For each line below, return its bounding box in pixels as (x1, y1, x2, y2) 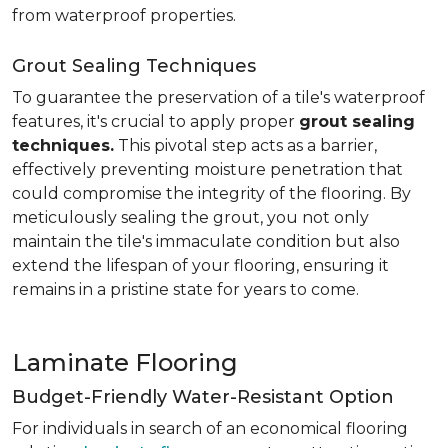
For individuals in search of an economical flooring (12, 419, 408, 438)
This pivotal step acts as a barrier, (114, 136, 377, 155)
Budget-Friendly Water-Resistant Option (12, 386, 394, 408)
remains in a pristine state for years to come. (12, 280, 359, 299)
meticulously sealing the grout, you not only (12, 208, 369, 227)
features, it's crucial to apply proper (12, 112, 299, 131)
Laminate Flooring (12, 348, 238, 377)
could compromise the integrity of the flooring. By (12, 184, 411, 203)
